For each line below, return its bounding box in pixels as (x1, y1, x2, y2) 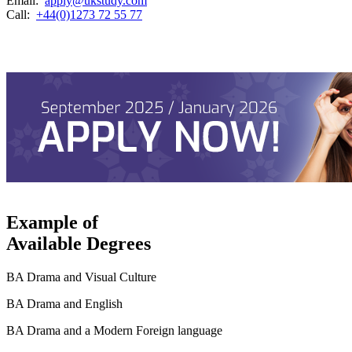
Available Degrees (6, 233, 151, 254)
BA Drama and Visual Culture (6, 269, 156, 284)
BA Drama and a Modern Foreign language (6, 323, 222, 337)
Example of (6, 211, 98, 233)
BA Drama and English (6, 296, 123, 310)
